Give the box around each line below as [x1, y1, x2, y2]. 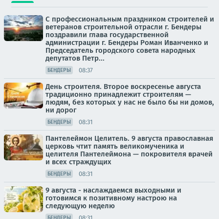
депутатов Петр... [45, 54, 105, 63]
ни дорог [45, 106, 76, 114]
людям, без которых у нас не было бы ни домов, [45, 98, 214, 107]
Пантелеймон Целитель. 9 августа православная [45, 134, 213, 143]
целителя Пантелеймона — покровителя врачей [45, 150, 213, 158]
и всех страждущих [45, 157, 111, 166]
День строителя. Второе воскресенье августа [45, 82, 201, 91]
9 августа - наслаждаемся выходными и [45, 186, 181, 195]
